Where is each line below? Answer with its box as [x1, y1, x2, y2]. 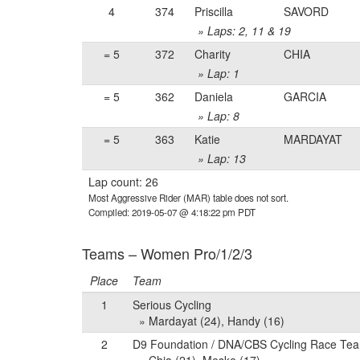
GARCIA [284, 88, 326, 104]
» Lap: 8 [194, 108, 239, 124]
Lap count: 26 [88, 174, 158, 190]
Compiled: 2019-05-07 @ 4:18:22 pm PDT [88, 206, 256, 219]
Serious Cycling [133, 297, 211, 313]
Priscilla [194, 3, 233, 19]
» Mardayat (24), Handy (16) [133, 313, 284, 329]
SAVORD [284, 3, 329, 19]
